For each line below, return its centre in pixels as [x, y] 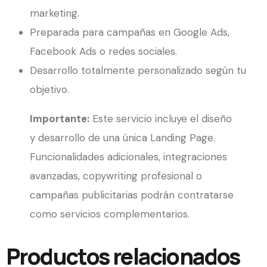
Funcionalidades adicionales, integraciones [128, 157]
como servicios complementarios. [110, 214]
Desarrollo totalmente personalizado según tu [138, 71]
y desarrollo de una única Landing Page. [122, 138]
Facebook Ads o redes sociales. [103, 52]
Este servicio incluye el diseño [161, 119]
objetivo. [49, 90]
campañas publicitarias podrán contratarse [132, 195]
